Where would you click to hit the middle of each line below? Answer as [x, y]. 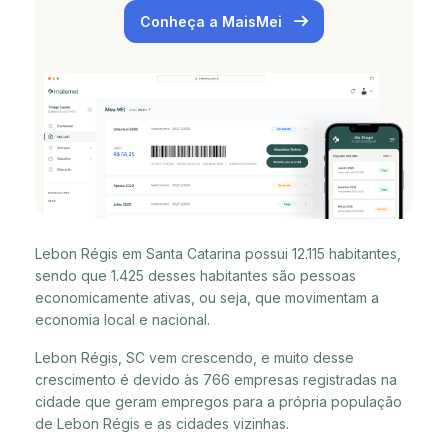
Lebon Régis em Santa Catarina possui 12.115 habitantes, [218, 253]
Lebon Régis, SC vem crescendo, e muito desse [194, 357]
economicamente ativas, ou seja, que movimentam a [207, 297]
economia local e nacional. [122, 319]
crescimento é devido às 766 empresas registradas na [216, 379]
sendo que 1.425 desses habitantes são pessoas [195, 275]
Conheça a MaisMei [213, 21]
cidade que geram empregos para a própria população [218, 401]
